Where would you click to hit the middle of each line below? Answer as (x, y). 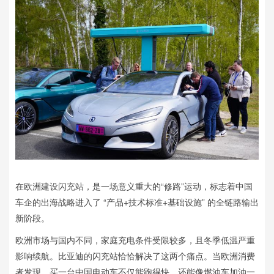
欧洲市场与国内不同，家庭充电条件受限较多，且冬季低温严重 (135, 239)
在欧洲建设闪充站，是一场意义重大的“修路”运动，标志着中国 (134, 186)
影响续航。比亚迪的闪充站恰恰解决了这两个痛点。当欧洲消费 (135, 255)
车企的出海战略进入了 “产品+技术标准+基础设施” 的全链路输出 (137, 202)
